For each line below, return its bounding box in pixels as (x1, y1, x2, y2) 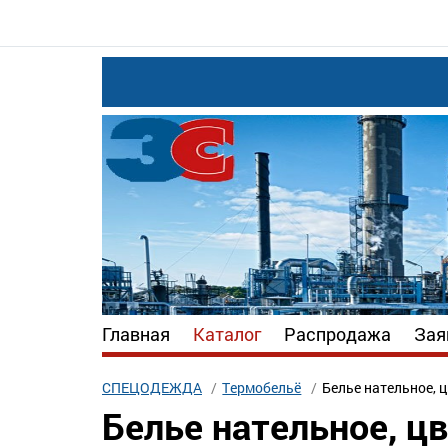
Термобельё (222, 378, 302, 398)
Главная (102, 322, 170, 346)
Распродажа (284, 322, 391, 346)
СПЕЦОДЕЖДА (102, 378, 202, 398)
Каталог (193, 322, 261, 346)
